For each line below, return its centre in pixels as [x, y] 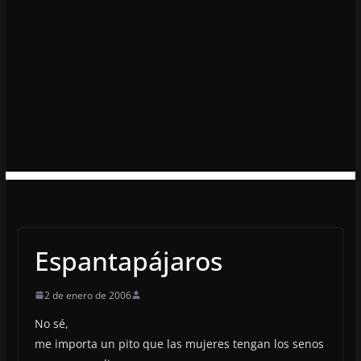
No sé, [51, 323]
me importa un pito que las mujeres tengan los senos [179, 343]
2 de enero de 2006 [87, 295]
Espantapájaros [128, 260]
